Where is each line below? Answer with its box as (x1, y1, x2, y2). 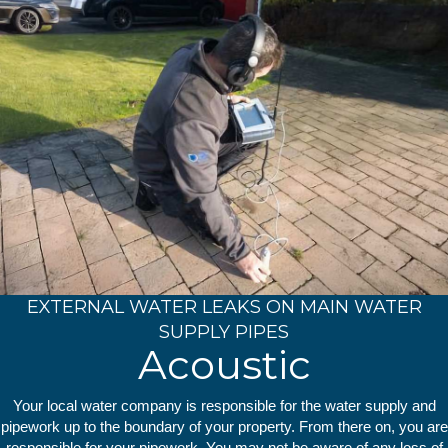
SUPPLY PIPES (159, 321, 289, 344)
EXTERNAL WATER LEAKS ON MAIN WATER (26, 296, 422, 319)
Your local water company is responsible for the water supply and (12, 397, 436, 415)
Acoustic (137, 340, 311, 390)
